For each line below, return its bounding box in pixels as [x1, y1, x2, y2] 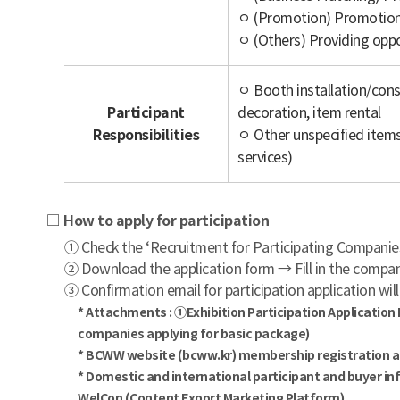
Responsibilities [93, 126, 199, 145]
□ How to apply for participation [46, 212, 269, 230]
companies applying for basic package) [78, 326, 310, 342]
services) [237, 148, 293, 166]
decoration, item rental [237, 104, 381, 121]
